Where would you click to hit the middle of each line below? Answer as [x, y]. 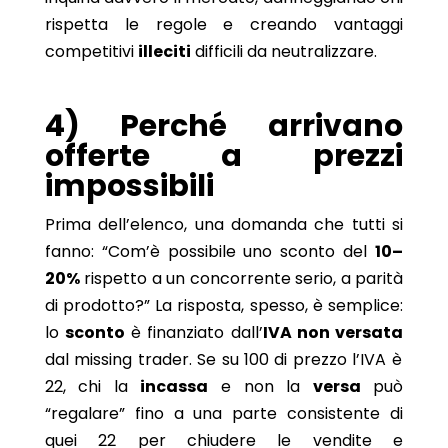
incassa [174, 386]
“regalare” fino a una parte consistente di [224, 413]
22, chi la [92, 386]
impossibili [129, 185]
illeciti [164, 51]
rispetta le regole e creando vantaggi [224, 24]
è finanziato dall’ [194, 332]
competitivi [91, 51]
